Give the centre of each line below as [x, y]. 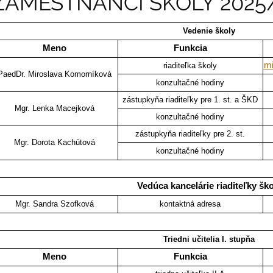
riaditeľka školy [190, 66]
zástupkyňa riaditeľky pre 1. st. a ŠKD [190, 100]
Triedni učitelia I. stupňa [209, 239]
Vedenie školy [209, 31]
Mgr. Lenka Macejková [55, 108]
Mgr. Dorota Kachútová [55, 143]
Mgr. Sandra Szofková [55, 204]
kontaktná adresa [190, 204]
